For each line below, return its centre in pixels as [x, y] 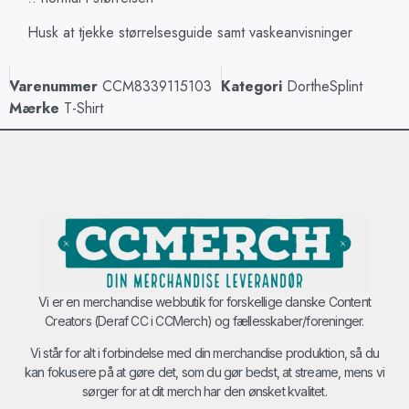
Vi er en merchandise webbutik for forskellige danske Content [204, 301]
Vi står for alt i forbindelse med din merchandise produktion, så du [204, 353]
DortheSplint [325, 86]
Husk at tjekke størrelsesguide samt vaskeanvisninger [190, 33]
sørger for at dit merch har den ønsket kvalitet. [204, 392]
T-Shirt [84, 108]
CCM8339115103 [157, 86]
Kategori [252, 86]
